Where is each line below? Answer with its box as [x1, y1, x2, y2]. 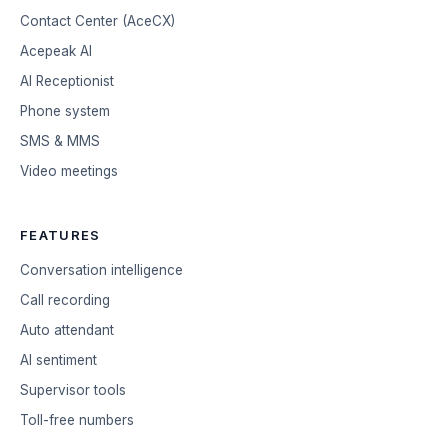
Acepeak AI [20, 42, 92, 59]
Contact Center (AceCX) [20, 12, 175, 29]
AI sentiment [20, 351, 97, 368]
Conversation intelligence [20, 261, 183, 278]
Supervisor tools [20, 381, 126, 398]
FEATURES [20, 226, 101, 243]
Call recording [20, 291, 110, 308]
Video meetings [20, 162, 118, 179]
